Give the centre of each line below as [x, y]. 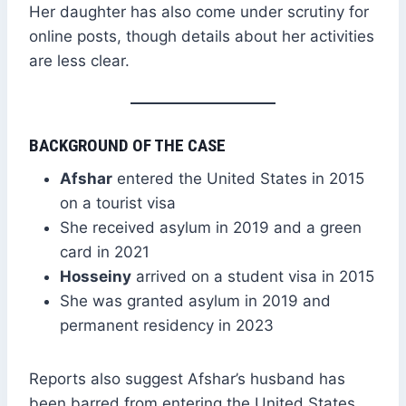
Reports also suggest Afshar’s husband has [187, 379]
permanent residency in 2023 [167, 326]
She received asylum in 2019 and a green [211, 228]
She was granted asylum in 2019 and [195, 301]
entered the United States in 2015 [238, 179]
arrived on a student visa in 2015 [253, 277]
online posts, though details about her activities [202, 36]
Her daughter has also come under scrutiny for [199, 11]
